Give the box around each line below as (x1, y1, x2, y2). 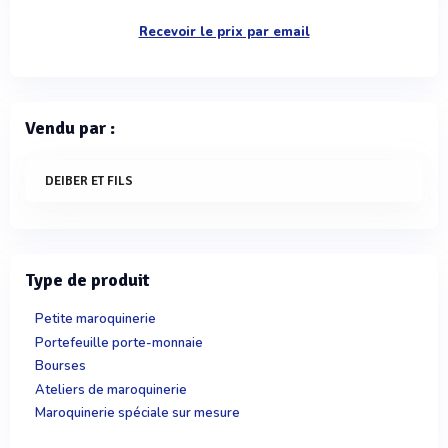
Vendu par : (25, 117, 115, 139)
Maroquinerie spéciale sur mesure (35, 404, 240, 422)
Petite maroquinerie (35, 310, 156, 329)
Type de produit (25, 269, 150, 292)
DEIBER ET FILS (45, 173, 133, 190)
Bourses (35, 357, 86, 376)
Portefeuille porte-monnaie (35, 333, 203, 352)
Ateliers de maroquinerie (35, 380, 187, 399)
